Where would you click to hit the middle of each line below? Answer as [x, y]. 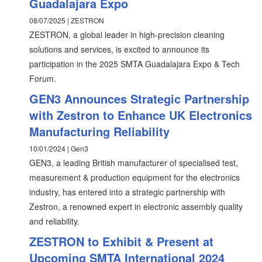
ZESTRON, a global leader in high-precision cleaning [127, 35]
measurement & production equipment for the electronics [135, 177]
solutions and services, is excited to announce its [119, 49]
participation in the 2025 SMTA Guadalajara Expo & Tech [135, 64]
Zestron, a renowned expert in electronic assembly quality [136, 206]
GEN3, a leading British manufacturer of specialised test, [134, 163]
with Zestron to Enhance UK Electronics [141, 115]
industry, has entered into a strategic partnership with [127, 192]
